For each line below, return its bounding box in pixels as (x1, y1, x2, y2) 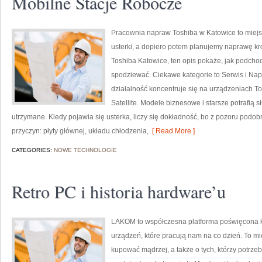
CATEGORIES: (12, 147, 54, 153)
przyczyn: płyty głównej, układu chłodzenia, (12, 127, 149, 135)
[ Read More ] (149, 127, 195, 135)
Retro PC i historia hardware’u (12, 180, 226, 203)
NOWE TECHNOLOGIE (54, 147, 117, 153)
